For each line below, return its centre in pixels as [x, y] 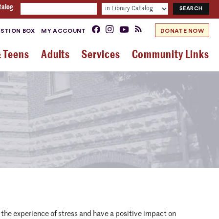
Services [101, 54]
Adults [55, 54]
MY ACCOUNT [64, 31]
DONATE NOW [182, 31]
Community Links [170, 54]
